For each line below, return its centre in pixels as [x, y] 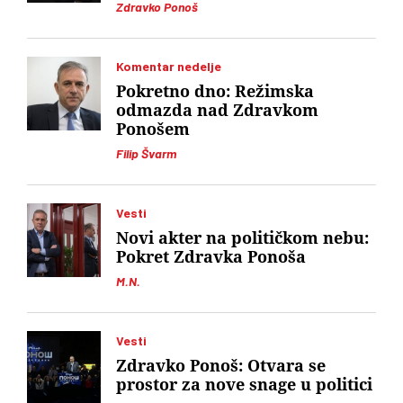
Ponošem [153, 129]
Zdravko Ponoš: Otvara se [221, 366]
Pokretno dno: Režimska [215, 91]
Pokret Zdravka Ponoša [211, 257]
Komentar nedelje [169, 66]
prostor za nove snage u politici [244, 385]
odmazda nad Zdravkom [217, 110]
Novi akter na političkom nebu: [242, 238]
